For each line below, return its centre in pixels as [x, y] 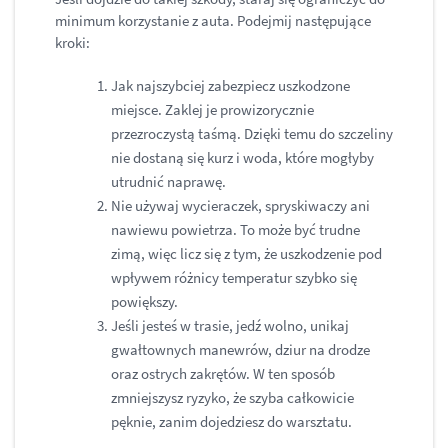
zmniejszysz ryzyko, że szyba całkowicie [232, 398]
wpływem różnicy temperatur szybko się [234, 278]
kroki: [74, 43]
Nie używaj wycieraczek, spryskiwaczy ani [240, 206]
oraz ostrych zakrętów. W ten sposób [223, 374]
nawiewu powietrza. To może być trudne [235, 230]
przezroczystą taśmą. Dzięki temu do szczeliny [252, 134]
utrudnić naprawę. [170, 182]
